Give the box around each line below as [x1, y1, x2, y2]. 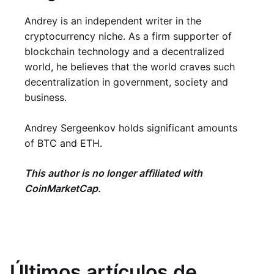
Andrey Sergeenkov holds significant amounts [24, 122, 237, 134]
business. [24, 91, 67, 103]
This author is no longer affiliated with [24, 167, 202, 179]
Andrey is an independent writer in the [24, 15, 201, 27]
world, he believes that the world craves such [24, 61, 235, 73]
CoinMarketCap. [24, 182, 101, 194]
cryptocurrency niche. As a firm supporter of [24, 30, 232, 42]
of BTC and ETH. [24, 137, 102, 149]
